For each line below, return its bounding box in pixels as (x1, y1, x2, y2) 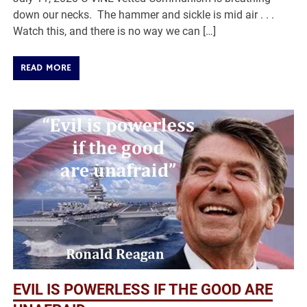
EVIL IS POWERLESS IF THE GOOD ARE (13, 280, 273, 298)
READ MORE (21, 62, 72, 75)
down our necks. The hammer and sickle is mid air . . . (13, 8, 278, 22)
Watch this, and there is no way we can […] (13, 25, 217, 38)
